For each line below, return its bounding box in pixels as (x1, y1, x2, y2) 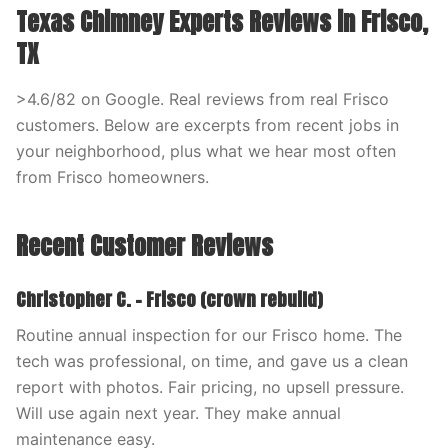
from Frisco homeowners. (16, 167, 209, 187)
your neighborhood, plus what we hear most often (16, 141, 396, 161)
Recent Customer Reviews (16, 228, 273, 264)
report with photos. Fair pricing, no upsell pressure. (16, 377, 404, 397)
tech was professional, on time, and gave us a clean (16, 351, 408, 371)
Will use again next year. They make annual (16, 403, 341, 423)
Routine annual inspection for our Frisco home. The (16, 325, 402, 345)
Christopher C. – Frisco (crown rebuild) (16, 286, 323, 313)
